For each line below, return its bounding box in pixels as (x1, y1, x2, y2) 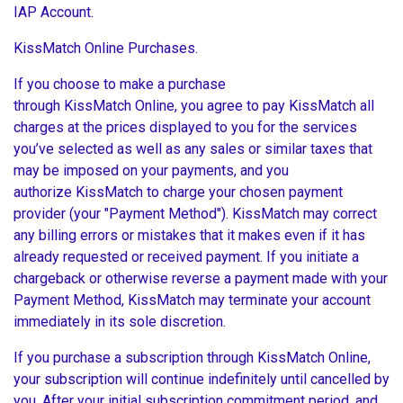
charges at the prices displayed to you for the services (13, 119, 357, 137)
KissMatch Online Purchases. (13, 40, 201, 58)
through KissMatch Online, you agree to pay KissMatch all (13, 97, 374, 115)
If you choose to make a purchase (13, 76, 226, 94)
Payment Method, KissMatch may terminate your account (13, 291, 371, 309)
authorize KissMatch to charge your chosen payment (13, 184, 343, 201)
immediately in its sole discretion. (13, 313, 229, 331)
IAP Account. (13, 4, 97, 22)
